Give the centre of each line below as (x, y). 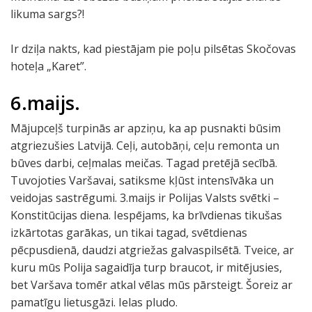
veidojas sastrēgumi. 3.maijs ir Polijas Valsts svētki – (145, 198)
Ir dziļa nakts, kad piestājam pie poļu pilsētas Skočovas (153, 49)
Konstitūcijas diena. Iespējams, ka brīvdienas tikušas (146, 215)
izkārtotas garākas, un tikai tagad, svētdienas (129, 233)
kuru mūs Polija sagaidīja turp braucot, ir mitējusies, (146, 267)
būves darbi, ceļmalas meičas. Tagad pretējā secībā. (144, 163)
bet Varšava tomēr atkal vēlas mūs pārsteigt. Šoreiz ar (151, 285)
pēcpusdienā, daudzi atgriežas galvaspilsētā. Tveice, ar (152, 250)
